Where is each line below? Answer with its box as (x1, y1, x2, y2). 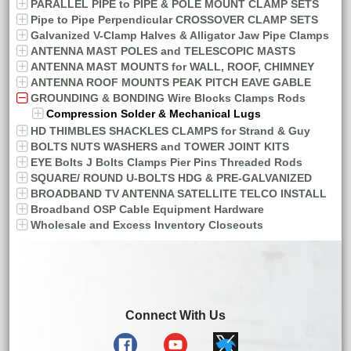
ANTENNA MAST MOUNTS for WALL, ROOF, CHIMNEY (31, 60, 314, 73)
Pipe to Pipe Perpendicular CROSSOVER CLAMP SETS (31, 13, 318, 26)
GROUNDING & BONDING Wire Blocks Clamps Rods (31, 91, 306, 104)
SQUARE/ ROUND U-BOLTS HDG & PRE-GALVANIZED (31, 171, 312, 184)
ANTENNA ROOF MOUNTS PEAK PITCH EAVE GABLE (31, 75, 311, 89)
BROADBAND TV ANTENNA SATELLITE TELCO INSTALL (31, 186, 327, 200)
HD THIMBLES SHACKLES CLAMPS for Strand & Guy (31, 124, 310, 137)
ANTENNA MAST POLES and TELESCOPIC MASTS (31, 44, 295, 57)
